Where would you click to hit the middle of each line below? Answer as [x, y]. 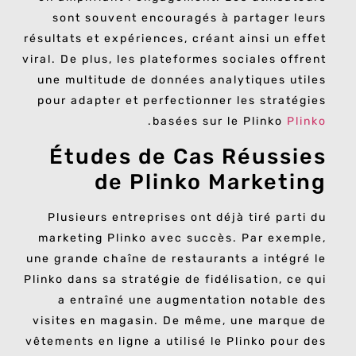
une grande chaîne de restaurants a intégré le [176, 258]
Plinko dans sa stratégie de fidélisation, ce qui [175, 279]
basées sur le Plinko [220, 122]
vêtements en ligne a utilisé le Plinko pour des [176, 341]
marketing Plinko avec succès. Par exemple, [182, 238]
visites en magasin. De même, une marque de [180, 320]
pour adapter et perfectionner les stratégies [182, 101]
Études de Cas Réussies [188, 156]
